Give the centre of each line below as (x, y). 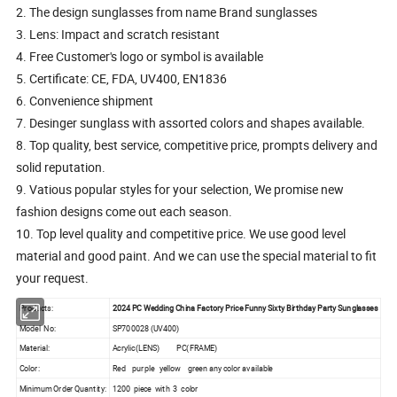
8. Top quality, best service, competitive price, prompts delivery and (197, 144)
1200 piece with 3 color (155, 388)
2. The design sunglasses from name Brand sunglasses (167, 12)
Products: (36, 308)
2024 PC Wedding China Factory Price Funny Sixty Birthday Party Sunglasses (245, 308)
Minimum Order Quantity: (62, 388)
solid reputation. (61, 167)
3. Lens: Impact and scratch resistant (118, 34)
